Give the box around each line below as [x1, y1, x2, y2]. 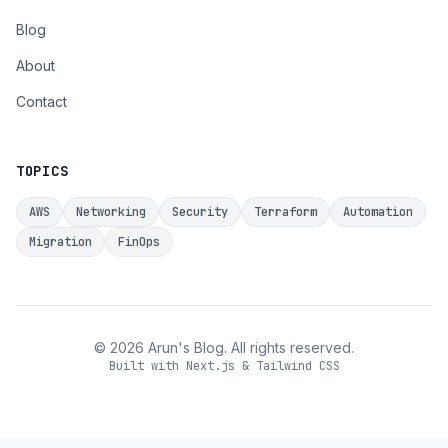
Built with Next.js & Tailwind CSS [108, 358, 340, 374]
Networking [76, 204, 146, 220]
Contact [16, 93, 67, 110]
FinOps [118, 234, 160, 250]
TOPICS [16, 162, 69, 180]
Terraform [254, 204, 317, 220]
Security [172, 204, 228, 220]
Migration [29, 234, 92, 250]
